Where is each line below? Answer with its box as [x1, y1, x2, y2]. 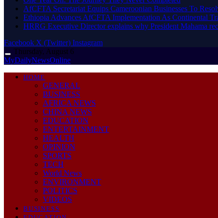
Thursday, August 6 [14, 47, 74, 55]
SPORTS [43, 151, 72, 160]
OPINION [43, 142, 75, 151]
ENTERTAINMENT [43, 125, 109, 133]
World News [43, 168, 82, 177]
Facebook [4, 38, 34, 47]
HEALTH [43, 133, 74, 142]
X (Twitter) [36, 38, 71, 47]
